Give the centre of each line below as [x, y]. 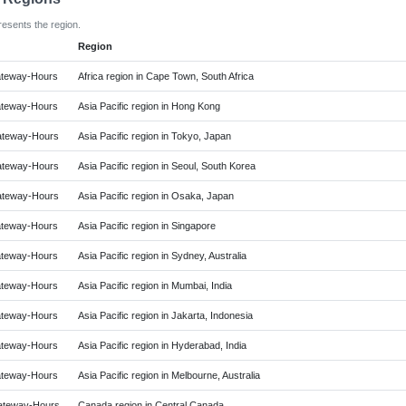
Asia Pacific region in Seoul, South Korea [167, 166]
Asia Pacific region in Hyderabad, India [162, 345]
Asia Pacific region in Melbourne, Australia [169, 375]
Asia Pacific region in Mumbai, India [155, 285]
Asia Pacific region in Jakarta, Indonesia [165, 315]
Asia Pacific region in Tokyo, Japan [155, 136]
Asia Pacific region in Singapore [147, 226]
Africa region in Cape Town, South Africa [166, 76]
